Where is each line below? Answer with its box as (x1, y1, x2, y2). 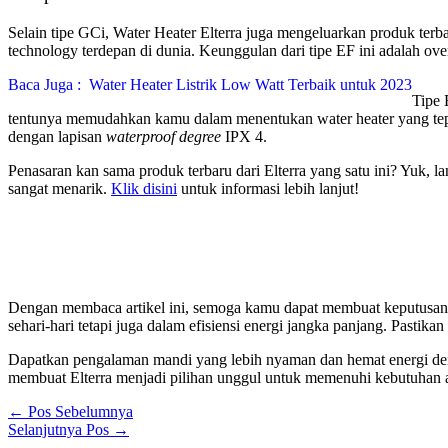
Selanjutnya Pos (8, 420, 113, 438)
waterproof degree (106, 128, 221, 146)
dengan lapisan (8, 128, 106, 146)
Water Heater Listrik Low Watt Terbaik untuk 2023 (89, 76, 412, 94)
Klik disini (111, 180, 177, 198)
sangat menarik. (8, 180, 111, 198)
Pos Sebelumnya (24, 402, 133, 420)
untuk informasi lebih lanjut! (177, 180, 359, 198)
